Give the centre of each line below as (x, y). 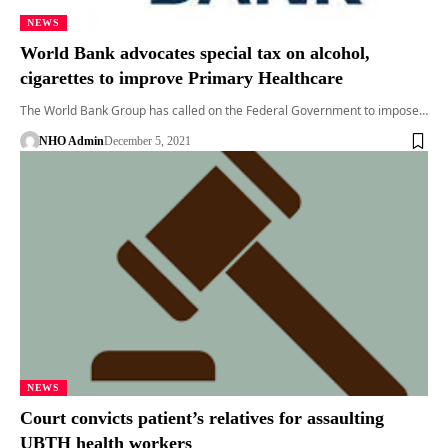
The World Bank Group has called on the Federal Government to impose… (224, 111)
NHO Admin (71, 141)
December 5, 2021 (147, 141)
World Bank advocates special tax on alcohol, (195, 53)
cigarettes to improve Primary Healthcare (181, 78)
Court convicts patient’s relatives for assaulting (202, 418)
